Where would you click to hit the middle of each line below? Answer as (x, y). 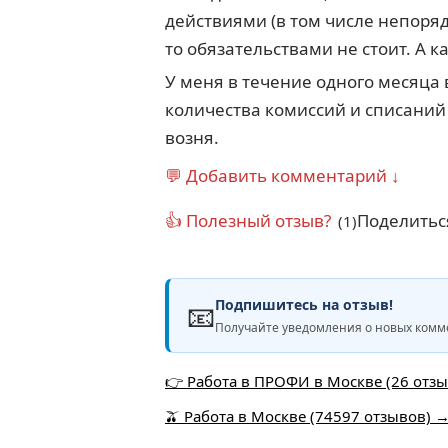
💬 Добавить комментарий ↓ (282, 175)
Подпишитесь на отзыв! (304, 304)
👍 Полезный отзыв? (248, 220)
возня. (192, 137)
